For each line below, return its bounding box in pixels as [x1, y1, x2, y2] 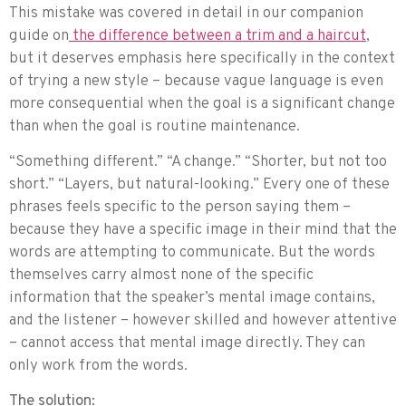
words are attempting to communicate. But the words [9, 243, 375, 264]
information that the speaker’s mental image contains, [9, 288, 375, 309]
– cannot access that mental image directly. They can [9, 333, 365, 354]
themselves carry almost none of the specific [9, 266, 314, 286]
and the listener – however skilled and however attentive [9, 311, 397, 332]
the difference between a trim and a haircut [69, 25, 366, 46]
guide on [9, 25, 69, 46]
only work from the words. [9, 356, 188, 377]
